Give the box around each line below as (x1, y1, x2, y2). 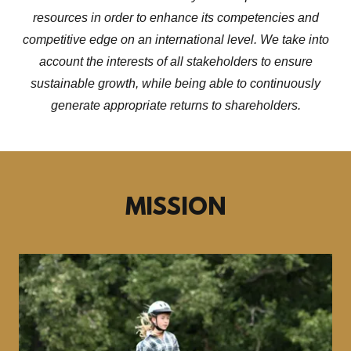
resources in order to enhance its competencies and (32, 11, 319, 24)
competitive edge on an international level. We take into (22, 33, 329, 46)
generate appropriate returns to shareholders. (50, 99, 301, 112)
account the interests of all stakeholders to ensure (38, 55, 313, 68)
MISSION (125, 195, 226, 223)
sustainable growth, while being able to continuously (31, 77, 320, 90)
